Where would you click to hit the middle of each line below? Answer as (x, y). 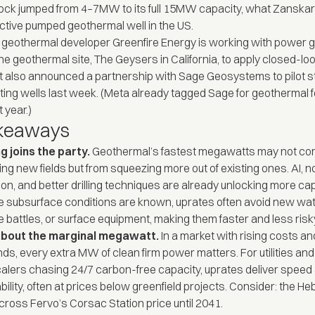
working (229, 43)
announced (57, 76)
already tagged (169, 93)
